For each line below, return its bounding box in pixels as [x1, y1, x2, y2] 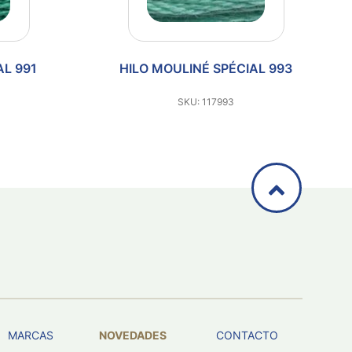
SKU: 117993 [178, 95, 234, 108]
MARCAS [8, 328, 53, 342]
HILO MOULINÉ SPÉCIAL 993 [119, 60, 292, 76]
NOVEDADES [98, 328, 167, 342]
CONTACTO [216, 328, 278, 342]
